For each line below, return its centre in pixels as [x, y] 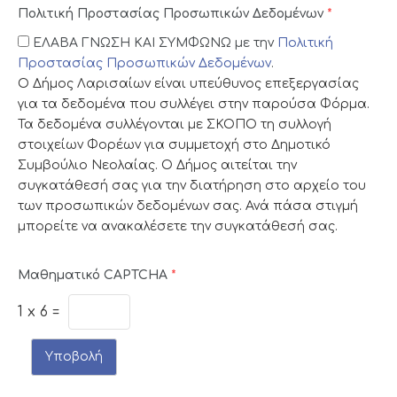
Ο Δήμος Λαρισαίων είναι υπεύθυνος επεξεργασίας [188, 83]
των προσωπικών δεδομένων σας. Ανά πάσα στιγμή [188, 206]
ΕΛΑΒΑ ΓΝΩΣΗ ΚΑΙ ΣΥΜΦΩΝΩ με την [153, 43]
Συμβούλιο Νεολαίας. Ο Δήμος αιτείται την [157, 165]
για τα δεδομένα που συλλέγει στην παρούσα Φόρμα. [194, 104]
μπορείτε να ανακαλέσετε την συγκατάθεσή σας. [178, 226]
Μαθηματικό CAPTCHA [93, 276]
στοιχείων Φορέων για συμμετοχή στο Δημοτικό [174, 144]
